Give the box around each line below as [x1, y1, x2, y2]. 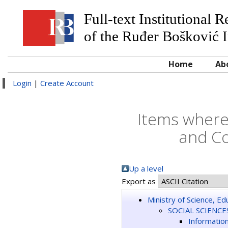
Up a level [129, 163, 163, 174]
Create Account [40, 78, 94, 88]
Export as [122, 176, 158, 186]
